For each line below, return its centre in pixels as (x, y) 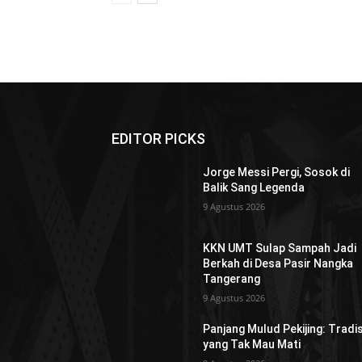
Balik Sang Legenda (254, 188)
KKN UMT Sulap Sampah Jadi (280, 248)
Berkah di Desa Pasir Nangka (278, 264)
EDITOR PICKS (158, 139)
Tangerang (232, 279)
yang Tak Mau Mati (252, 345)
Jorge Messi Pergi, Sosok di (277, 173)
